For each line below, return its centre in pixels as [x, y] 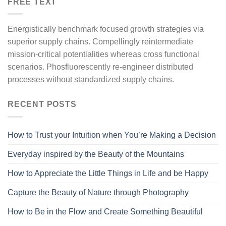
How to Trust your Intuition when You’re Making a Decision [112, 135]
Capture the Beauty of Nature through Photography [98, 192]
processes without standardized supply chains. [91, 80]
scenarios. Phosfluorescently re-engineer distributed [100, 67]
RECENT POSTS [42, 104]
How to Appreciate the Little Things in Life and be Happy [108, 173]
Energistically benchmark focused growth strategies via [106, 29]
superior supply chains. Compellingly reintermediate [100, 42]
